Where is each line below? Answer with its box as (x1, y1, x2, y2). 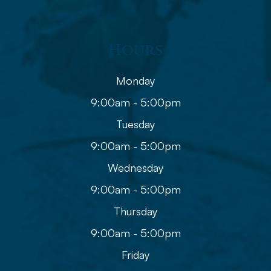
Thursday (114, 204, 157, 218)
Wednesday (108, 160, 163, 174)
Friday (122, 247, 149, 261)
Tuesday (116, 117, 155, 131)
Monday (116, 73, 155, 87)
